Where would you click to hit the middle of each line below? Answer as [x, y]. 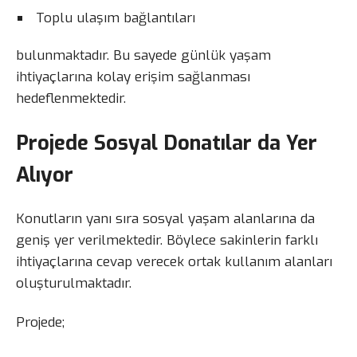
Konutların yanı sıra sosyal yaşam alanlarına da [165, 218]
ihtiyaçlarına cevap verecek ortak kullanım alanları [174, 261]
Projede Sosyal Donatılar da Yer [167, 143]
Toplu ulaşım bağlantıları [116, 18]
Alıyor [45, 175]
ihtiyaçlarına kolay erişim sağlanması [133, 77]
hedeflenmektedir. [71, 99]
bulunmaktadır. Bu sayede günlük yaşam [143, 56]
